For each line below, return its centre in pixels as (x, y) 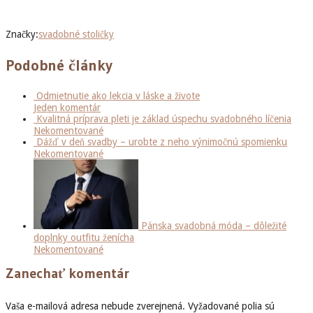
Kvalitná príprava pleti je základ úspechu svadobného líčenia (164, 118)
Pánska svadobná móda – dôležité (214, 225)
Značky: (22, 34)
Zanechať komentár (67, 273)
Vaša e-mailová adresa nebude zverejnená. (95, 306)
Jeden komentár (67, 107)
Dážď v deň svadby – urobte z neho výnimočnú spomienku (162, 141)
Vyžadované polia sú (231, 306)
